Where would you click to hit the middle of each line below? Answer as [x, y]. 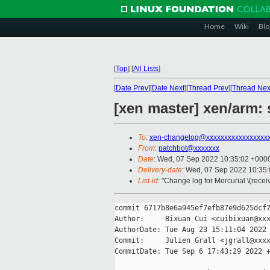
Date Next [168, 88]
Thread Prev [208, 88]
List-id [148, 181]
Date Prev [132, 88]
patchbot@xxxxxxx [189, 149]
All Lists [146, 69]
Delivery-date [160, 170]
